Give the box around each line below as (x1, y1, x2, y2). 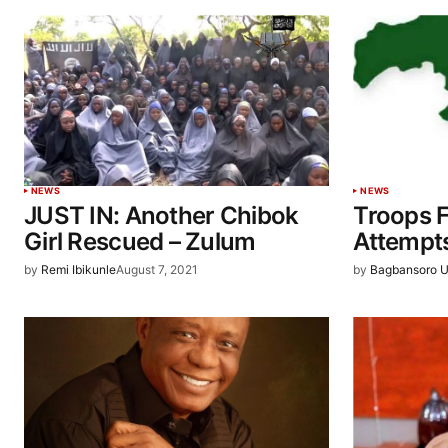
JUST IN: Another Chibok (24, 201, 299, 231)
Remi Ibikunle (41, 262, 116, 278)
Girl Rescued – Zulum (24, 227, 256, 257)
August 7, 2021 (116, 262, 198, 278)
